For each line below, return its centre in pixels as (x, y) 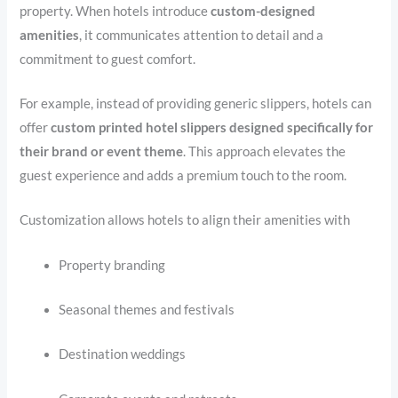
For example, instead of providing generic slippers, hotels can (196, 103)
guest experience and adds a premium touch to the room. (183, 175)
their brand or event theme (102, 151)
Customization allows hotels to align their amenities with (185, 220)
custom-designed (263, 11)
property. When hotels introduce (115, 11)
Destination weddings (123, 354)
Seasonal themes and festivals (147, 309)
